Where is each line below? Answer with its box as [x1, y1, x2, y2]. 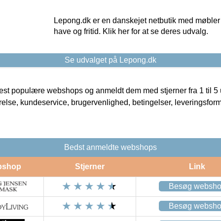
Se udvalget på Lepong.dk [65, 56, 156, 65]
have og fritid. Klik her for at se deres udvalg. [53, 27, 208, 36]
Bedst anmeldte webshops [64, 143, 157, 152]
